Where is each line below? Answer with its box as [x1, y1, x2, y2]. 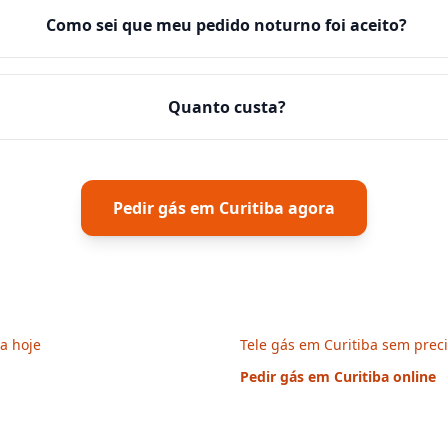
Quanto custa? [167, 96, 286, 118]
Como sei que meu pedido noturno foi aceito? [46, 14, 408, 36]
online [389, 367, 436, 386]
